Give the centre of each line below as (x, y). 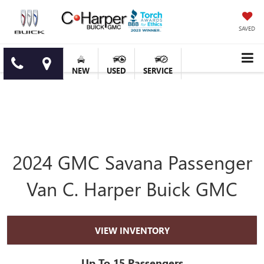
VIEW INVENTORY (132, 230)
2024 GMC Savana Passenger (132, 162)
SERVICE (158, 71)
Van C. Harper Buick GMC (132, 189)
